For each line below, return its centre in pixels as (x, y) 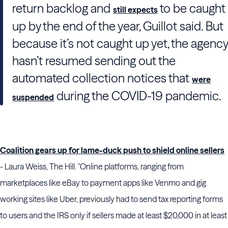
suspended (33, 97)
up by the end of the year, (78, 26)
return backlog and (63, 8)
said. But (200, 26)
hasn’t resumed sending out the (94, 61)
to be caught (192, 8)
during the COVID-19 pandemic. (138, 96)
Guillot (160, 26)
